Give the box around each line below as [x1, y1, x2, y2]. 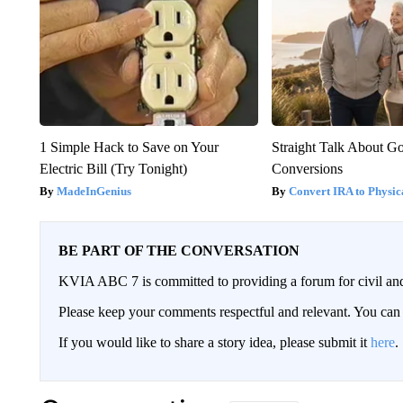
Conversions [272, 160, 344, 176]
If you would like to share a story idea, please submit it [58, 334, 371, 350]
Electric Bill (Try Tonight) [39, 160, 187, 176]
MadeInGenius [56, 184, 131, 198]
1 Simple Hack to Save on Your [39, 139, 219, 155]
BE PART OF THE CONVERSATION [58, 242, 300, 258]
